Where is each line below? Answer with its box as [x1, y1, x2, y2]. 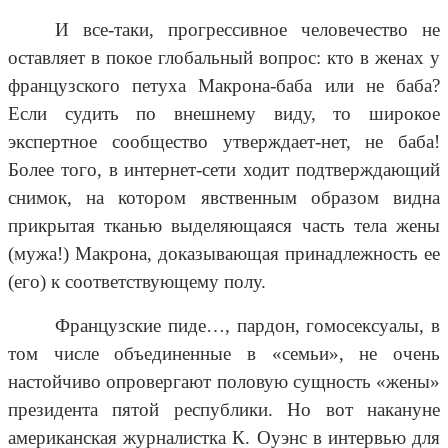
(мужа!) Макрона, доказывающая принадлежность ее [8, 243, 440, 265]
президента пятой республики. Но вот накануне [8, 399, 440, 421]
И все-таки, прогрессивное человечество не [55, 19, 440, 41]
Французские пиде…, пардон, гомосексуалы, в [55, 315, 440, 337]
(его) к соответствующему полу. [8, 271, 266, 293]
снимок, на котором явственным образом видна [8, 187, 440, 209]
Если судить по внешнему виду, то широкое [8, 103, 440, 125]
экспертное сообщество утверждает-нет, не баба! [8, 131, 440, 153]
